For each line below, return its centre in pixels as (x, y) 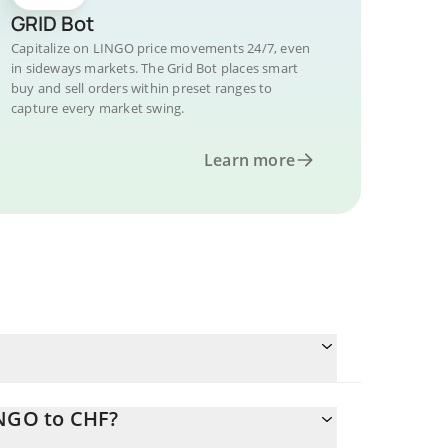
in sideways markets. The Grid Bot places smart (155, 68)
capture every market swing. (98, 108)
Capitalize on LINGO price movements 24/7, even (161, 48)
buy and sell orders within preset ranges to (142, 88)
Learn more (249, 160)
